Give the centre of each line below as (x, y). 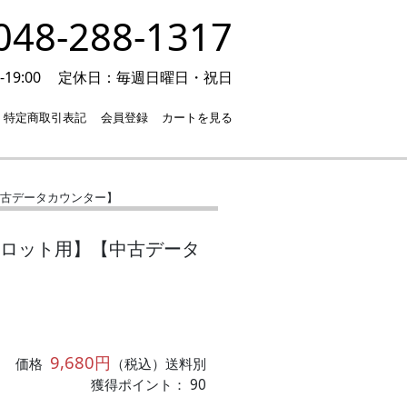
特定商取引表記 (45, 117)
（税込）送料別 (159, 363)
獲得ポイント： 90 (149, 384)
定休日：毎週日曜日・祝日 (145, 77)
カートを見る (197, 117)
